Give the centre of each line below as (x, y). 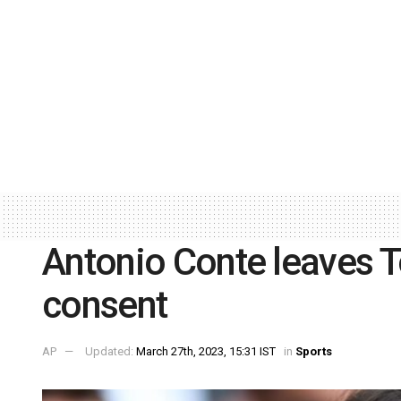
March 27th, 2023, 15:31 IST (206, 352)
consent (105, 304)
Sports (314, 352)
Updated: (111, 352)
